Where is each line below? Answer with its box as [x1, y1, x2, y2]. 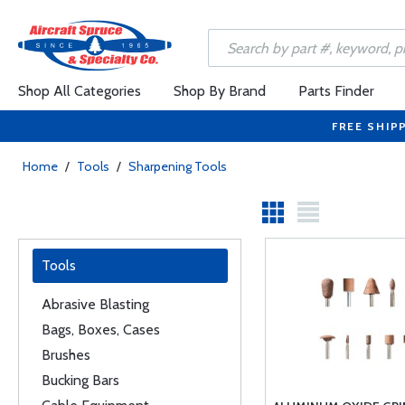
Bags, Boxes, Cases [42, 321, 160, 338]
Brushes [42, 346, 90, 363]
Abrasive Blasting [42, 296, 149, 313]
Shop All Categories [18, 82, 141, 99]
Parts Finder [298, 82, 374, 99]
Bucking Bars [42, 372, 119, 389]
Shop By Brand [174, 82, 266, 99]
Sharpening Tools [128, 158, 227, 174]
